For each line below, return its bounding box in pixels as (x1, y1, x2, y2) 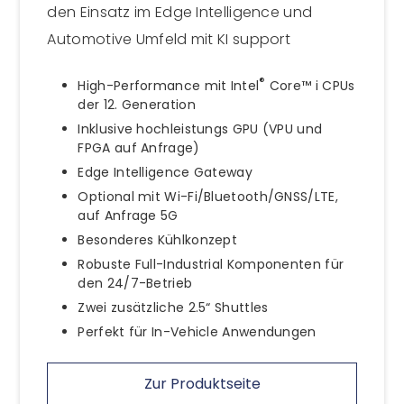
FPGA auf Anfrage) (78, 138, 200, 157)
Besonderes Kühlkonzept (78, 230, 238, 249)
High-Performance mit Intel (78, 76, 260, 95)
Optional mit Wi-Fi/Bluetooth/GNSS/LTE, (78, 187, 338, 206)
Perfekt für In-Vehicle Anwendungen (78, 322, 317, 341)
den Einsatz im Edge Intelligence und (47, 2, 313, 23)
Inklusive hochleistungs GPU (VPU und (78, 119, 323, 138)
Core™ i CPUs (265, 76, 355, 95)
